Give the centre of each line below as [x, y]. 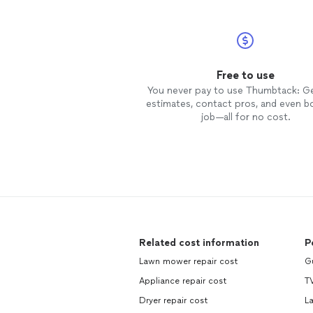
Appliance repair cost [183, 281]
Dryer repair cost [174, 300]
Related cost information [199, 243]
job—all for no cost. [245, 117]
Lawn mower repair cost [189, 261]
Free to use [245, 75]
